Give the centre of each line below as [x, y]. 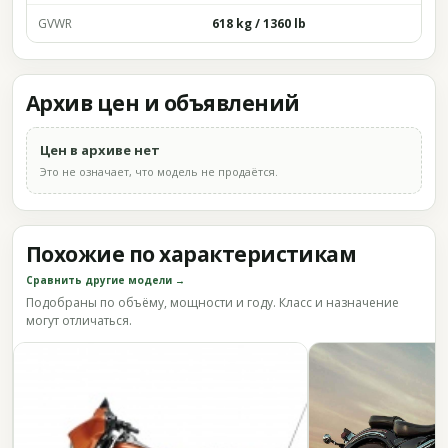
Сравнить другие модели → [105, 280]
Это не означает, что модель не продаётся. [159, 171]
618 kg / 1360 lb [259, 23]
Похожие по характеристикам [191, 254]
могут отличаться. [79, 320]
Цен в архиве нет [100, 150]
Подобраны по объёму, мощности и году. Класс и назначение [212, 302]
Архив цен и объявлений [163, 103]
